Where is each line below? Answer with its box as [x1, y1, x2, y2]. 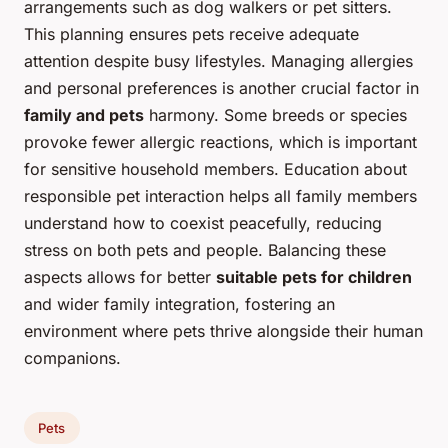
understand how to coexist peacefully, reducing [24, 213, 382, 234]
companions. [24, 348, 121, 369]
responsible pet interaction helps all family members [24, 186, 417, 207]
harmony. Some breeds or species [144, 105, 407, 126]
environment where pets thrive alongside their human [24, 321, 423, 342]
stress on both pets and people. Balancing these [24, 240, 386, 261]
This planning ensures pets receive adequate [24, 24, 359, 45]
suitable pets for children [216, 267, 412, 288]
